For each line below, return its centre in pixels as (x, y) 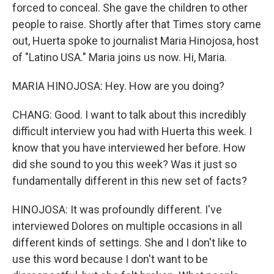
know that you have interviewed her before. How (129, 148)
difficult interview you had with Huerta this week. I (132, 131)
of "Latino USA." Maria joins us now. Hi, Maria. (120, 57)
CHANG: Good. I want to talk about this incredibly (129, 115)
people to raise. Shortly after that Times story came (137, 24)
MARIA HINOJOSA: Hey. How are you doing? (118, 86)
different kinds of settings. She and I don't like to (129, 243)
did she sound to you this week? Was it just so (124, 164)
